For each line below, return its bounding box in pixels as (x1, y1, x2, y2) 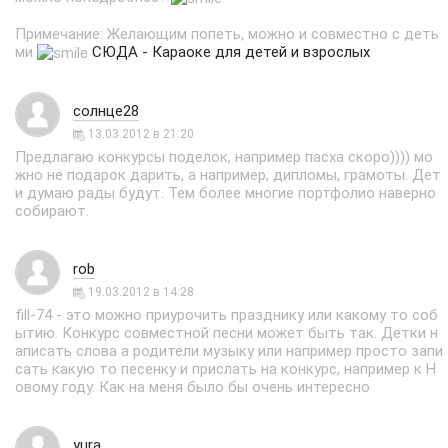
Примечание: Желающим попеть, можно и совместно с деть (15, 25, 439, 44)
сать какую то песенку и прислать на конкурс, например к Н (15, 360, 436, 378)
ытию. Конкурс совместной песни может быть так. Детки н (15, 324, 438, 342)
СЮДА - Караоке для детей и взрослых (92, 43, 370, 62)
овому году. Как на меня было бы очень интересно (15, 378, 370, 396)
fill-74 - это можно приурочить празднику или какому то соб (15, 306, 438, 324)
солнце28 (73, 102, 139, 120)
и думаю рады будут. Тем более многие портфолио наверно (15, 184, 436, 202)
